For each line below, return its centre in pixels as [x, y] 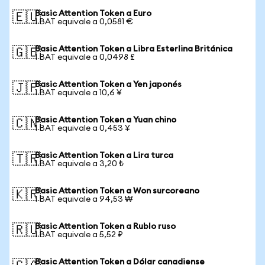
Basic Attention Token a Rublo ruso [105, 227]
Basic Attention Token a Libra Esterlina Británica [134, 49]
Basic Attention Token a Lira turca [104, 156]
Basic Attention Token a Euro [93, 14]
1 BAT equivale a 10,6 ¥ [78, 93]
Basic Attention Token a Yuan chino [106, 120]
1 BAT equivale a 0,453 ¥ [83, 128]
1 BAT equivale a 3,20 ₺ [79, 164]
